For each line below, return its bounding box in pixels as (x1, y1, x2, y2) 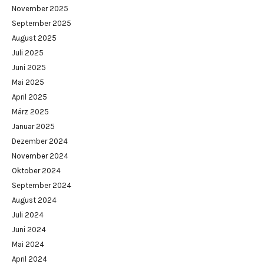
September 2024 (12, 181, 71, 190)
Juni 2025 (12, 63, 46, 72)
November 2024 (12, 151, 68, 161)
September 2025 (12, 19, 71, 28)
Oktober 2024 (12, 166, 61, 176)
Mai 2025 (12, 78, 44, 87)
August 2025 (12, 34, 57, 43)
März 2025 (12, 107, 49, 117)
